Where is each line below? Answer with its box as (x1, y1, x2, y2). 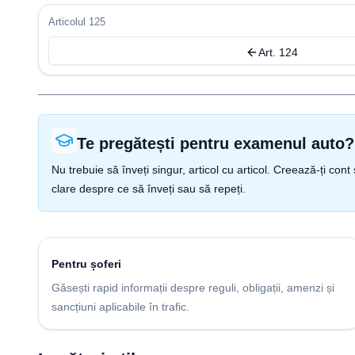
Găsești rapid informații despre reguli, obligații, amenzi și (52, 281, 334, 294)
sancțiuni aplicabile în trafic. (52, 300, 189, 313)
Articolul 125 (48, 16, 105, 28)
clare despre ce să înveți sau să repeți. (52, 182, 246, 195)
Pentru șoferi (52, 258, 121, 270)
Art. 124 (258, 46, 298, 59)
